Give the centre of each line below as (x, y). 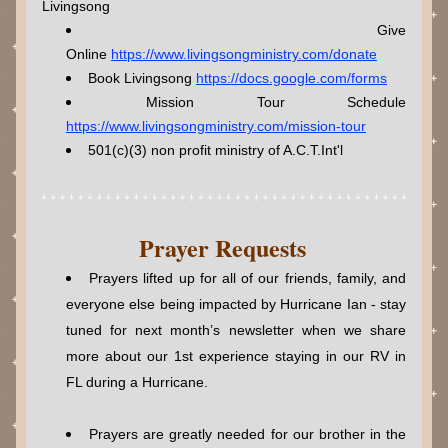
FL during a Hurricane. (137, 382)
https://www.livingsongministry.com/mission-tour (216, 126)
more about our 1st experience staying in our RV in (236, 356)
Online (88, 54)
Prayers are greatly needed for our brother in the (248, 434)
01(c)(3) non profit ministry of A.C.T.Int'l (219, 150)
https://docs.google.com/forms (291, 78)
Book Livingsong (142, 78)
